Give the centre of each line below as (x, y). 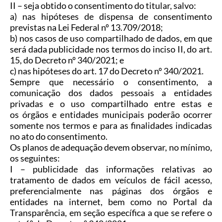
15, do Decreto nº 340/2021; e (67, 60)
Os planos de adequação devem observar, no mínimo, (111, 147)
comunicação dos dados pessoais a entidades (111, 93)
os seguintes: (35, 158)
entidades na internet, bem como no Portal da (111, 202)
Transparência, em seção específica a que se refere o (111, 213)
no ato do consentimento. (59, 137)
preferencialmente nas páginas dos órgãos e (111, 191)
